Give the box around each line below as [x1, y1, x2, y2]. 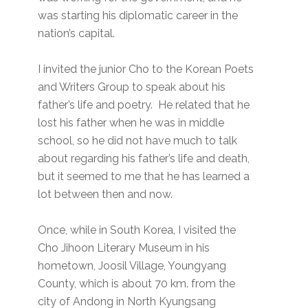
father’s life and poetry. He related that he [38, 98, 250, 112]
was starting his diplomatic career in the [38, 9, 239, 23]
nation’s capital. [38, 27, 115, 41]
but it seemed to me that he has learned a [38, 170, 250, 184]
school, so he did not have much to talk [38, 134, 238, 148]
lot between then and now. [38, 188, 173, 201]
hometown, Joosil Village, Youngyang [38, 259, 227, 273]
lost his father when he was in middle [38, 116, 225, 130]
